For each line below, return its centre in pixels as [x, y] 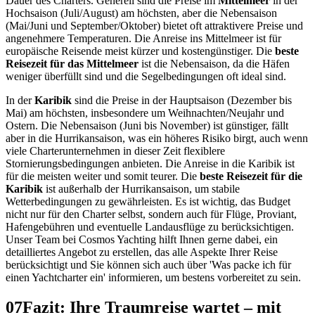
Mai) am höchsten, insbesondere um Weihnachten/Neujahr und [145, 112]
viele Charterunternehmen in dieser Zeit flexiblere [115, 150]
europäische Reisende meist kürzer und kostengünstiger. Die [140, 51]
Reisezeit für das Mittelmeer [72, 63]
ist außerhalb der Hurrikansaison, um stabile [141, 188]
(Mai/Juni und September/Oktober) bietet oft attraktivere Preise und [154, 25]
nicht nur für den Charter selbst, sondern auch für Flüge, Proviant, [151, 214]
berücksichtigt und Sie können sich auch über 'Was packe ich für [148, 264]
